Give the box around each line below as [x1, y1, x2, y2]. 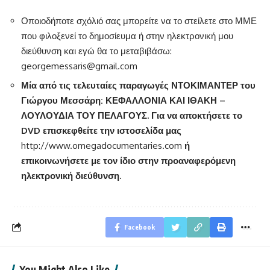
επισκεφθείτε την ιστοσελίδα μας [40, 125, 181, 137]
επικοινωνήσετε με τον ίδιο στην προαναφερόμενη [21, 155, 236, 167]
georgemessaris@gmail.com [21, 60, 137, 72]
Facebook [124, 222, 155, 231]
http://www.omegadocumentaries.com [21, 140, 182, 152]
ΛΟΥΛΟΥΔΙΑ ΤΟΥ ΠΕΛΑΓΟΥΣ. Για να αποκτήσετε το [21, 110, 242, 122]
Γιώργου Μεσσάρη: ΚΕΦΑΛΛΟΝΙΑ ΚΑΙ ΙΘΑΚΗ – [21, 95, 225, 107]
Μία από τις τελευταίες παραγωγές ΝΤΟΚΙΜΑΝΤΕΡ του [21, 80, 256, 92]
